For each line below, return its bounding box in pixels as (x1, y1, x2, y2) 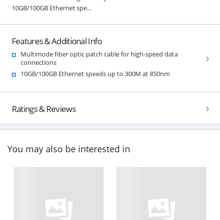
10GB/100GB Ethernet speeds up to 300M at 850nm (20, 69, 170, 78)
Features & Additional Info (11, 35, 102, 47)
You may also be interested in (7, 143, 130, 155)
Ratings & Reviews (11, 103, 76, 114)
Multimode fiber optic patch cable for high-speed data (20, 49, 178, 58)
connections (20, 57, 56, 67)
